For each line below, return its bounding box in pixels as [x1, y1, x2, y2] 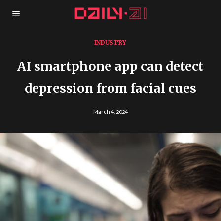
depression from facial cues [24, 80, 196, 96]
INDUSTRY [94, 39, 127, 46]
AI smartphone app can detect [17, 58, 204, 74]
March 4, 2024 [93, 109, 128, 115]
